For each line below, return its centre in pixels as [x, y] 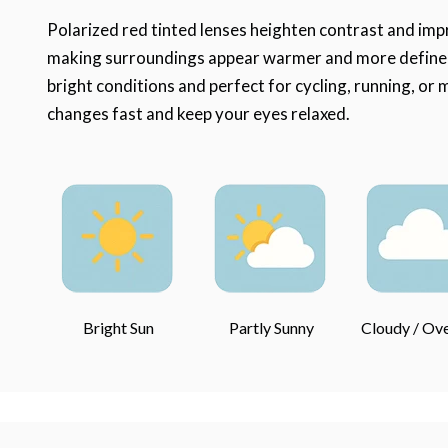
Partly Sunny [271, 327]
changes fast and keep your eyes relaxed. [198, 113]
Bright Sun [118, 327]
